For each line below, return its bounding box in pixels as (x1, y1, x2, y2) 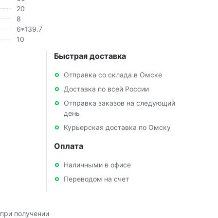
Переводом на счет (63, 174, 129, 183)
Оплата (54, 141, 83, 151)
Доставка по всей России (63, 84, 149, 93)
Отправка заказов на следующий (63, 98, 175, 107)
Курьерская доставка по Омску (63, 123, 171, 131)
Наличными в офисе (63, 160, 131, 169)
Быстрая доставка (54, 51, 126, 61)
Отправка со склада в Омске (63, 70, 162, 79)
